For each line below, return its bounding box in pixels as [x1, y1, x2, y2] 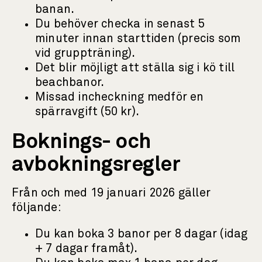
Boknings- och [12, 132, 151, 153]
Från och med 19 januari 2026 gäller [12, 187, 211, 199]
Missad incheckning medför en [35, 91, 204, 103]
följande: [12, 202, 61, 213]
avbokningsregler [12, 154, 181, 175]
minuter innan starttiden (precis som [35, 33, 241, 44]
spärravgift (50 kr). [35, 106, 139, 118]
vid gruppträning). [35, 47, 136, 59]
